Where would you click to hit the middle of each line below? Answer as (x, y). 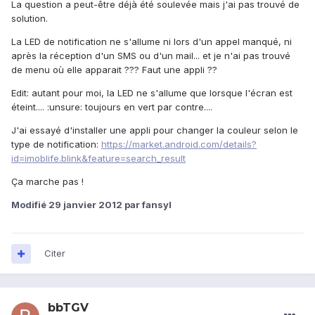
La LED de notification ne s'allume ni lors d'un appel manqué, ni (152, 42)
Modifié (30, 205)
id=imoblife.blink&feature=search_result (98, 159)
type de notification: (56, 144)
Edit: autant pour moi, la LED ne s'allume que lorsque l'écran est (152, 93)
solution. (30, 19)
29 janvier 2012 (85, 205)
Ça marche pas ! (47, 182)
